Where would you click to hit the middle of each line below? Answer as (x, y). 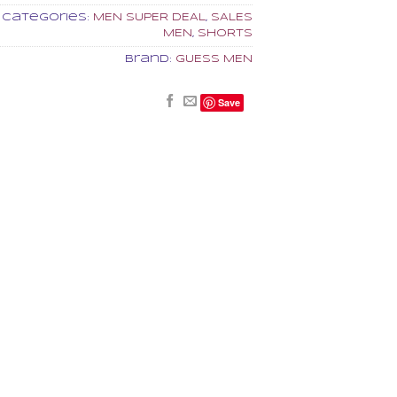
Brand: (150, 58)
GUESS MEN (214, 58)
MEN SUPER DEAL (149, 17)
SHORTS (225, 33)
